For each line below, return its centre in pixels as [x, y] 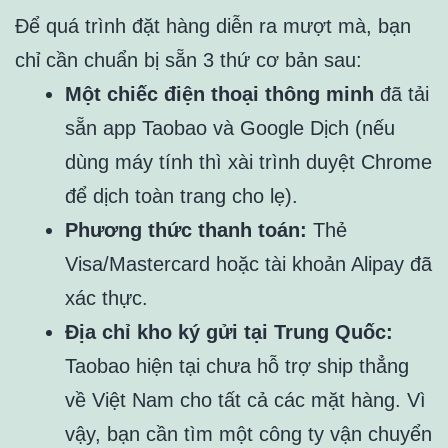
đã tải [401, 93]
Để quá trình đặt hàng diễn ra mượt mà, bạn [213, 25]
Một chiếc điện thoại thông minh [219, 93]
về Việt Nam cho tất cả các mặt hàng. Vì [245, 399]
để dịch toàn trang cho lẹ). [181, 195]
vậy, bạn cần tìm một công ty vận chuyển [248, 433]
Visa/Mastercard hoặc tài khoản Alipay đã [248, 263]
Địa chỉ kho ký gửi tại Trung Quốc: [229, 331]
